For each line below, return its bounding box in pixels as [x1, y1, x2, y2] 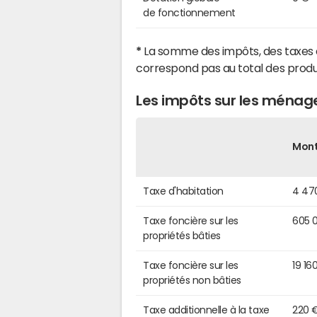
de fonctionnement [143, 8, 236, 18]
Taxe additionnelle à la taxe [143, 304, 270, 315]
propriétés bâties [143, 230, 221, 241]
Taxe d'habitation [143, 185, 224, 196]
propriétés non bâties [143, 275, 241, 285]
